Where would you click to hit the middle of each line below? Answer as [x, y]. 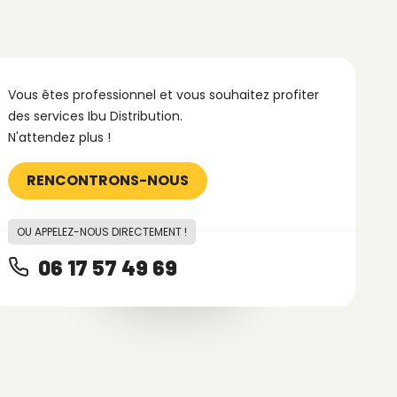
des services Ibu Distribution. [95, 116]
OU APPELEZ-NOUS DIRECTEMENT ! [101, 232]
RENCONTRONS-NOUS [107, 180]
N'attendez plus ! [59, 137]
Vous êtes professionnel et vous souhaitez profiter [163, 95]
